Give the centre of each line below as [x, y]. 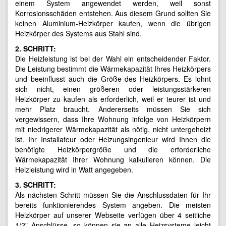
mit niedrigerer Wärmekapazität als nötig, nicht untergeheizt [113, 129]
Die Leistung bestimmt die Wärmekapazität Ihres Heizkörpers [113, 68]
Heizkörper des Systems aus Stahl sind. [78, 33]
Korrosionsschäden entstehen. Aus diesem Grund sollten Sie [113, 13]
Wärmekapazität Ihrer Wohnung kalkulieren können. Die [113, 159]
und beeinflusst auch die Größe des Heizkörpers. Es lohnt [113, 78]
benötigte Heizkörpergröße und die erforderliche [113, 149]
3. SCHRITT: [36, 184]
